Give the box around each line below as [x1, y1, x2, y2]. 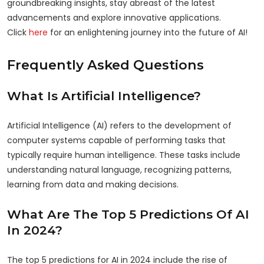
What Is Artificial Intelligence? [7, 88, 201, 103]
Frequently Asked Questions [7, 56, 204, 73]
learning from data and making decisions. [7, 178, 179, 190]
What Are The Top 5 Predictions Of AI [7, 206, 249, 222]
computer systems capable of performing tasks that [7, 134, 226, 146]
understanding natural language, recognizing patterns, [7, 163, 232, 176]
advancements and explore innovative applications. [7, 11, 221, 24]
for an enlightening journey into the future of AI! [48, 26, 247, 38]
